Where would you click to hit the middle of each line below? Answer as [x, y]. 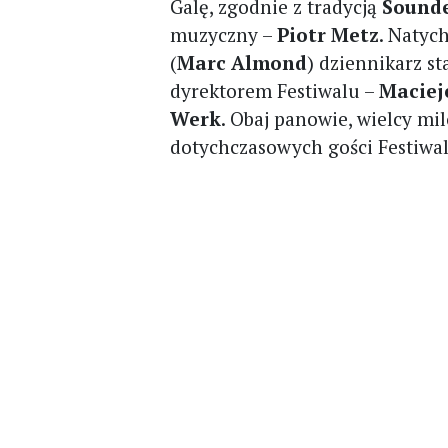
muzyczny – [224, 34]
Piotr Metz [328, 34]
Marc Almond [242, 62]
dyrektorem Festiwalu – [275, 90]
